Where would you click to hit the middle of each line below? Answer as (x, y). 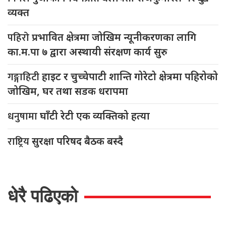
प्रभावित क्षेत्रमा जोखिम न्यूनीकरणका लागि (114, 37)
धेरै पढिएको (43, 196)
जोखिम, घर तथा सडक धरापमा (68, 91)
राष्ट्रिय (20, 142)
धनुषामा (24, 116)
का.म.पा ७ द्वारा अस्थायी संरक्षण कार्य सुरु (88, 51)
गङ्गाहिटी (25, 77)
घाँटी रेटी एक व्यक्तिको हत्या (95, 116)
